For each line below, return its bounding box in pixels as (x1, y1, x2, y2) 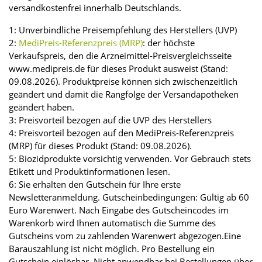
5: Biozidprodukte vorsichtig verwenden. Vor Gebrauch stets (9, 153, 251, 165)
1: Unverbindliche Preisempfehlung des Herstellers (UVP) (9, 24, 237, 36)
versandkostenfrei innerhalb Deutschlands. (9, 2, 181, 14)
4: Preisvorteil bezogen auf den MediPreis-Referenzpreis (9, 127, 234, 139)
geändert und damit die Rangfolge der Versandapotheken (9, 88, 239, 101)
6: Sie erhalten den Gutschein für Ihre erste (9, 178, 181, 191)
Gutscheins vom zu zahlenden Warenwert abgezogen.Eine (9, 230, 241, 242)
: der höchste (143, 37, 195, 49)
